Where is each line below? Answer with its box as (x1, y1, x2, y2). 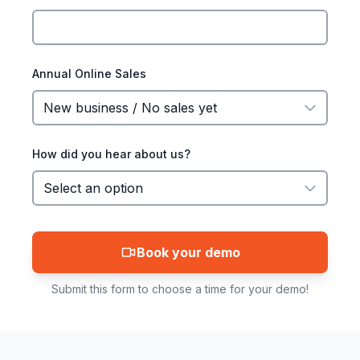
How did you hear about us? (32, 147, 190, 161)
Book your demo (136, 244, 240, 260)
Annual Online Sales (32, 67, 146, 80)
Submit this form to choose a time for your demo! (51, 282, 309, 296)
